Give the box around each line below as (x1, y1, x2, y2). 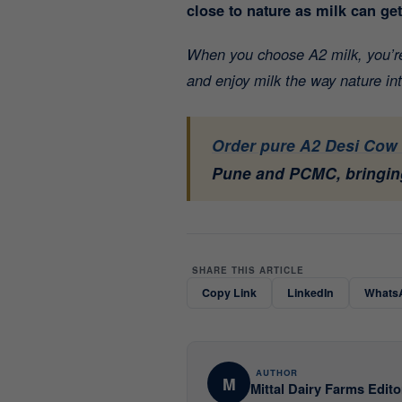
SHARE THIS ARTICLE (191, 264, 304, 276)
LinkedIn (287, 284, 334, 301)
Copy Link (202, 284, 257, 301)
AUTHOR (255, 366, 298, 379)
